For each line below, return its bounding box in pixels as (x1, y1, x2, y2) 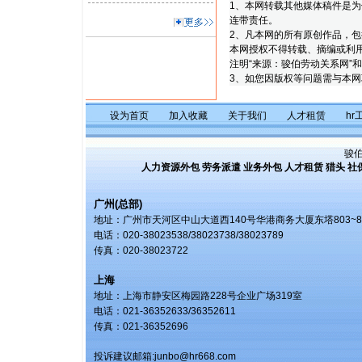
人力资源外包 (141, 162, 200, 173)
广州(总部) (94, 198, 142, 210)
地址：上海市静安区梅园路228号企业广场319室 (94, 290, 302, 301)
